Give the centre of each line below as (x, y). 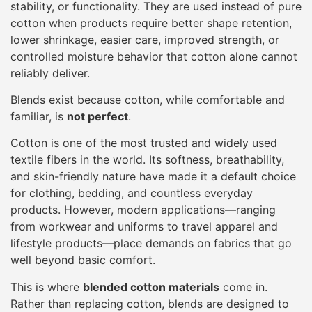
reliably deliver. (50, 73)
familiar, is (39, 117)
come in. (243, 287)
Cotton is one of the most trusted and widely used (144, 143)
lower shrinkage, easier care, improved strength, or (145, 39)
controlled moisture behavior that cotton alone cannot (154, 56)
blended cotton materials (151, 287)
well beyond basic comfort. (83, 260)
